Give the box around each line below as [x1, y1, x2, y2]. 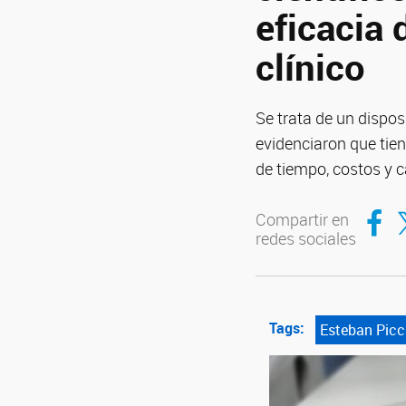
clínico [256, 43, 365, 92]
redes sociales [256, 227, 356, 249]
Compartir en [256, 208, 349, 230]
